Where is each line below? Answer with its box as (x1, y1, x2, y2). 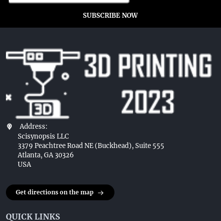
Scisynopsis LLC (18, 132, 69, 141)
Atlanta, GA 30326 (18, 150, 74, 159)
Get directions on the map (16, 188, 94, 196)
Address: (20, 122, 47, 131)
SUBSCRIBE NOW (83, 11, 138, 20)
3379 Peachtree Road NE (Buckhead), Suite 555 (18, 141, 164, 150)
